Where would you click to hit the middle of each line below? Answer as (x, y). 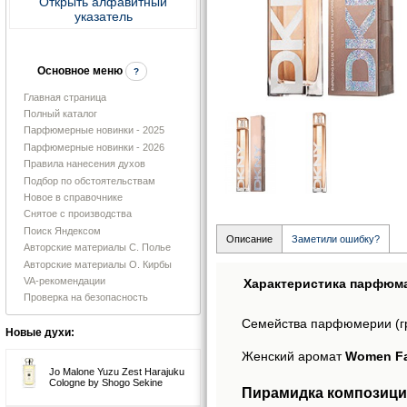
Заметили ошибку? (336, 239)
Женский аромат (293, 356)
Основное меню (79, 70)
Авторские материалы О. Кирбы (98, 264)
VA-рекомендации (65, 280)
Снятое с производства (78, 214)
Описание (249, 239)
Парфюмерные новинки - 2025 (94, 130)
